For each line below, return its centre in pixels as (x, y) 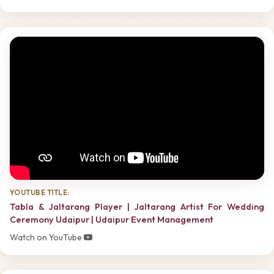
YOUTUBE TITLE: (40, 193)
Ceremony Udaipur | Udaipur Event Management (112, 219)
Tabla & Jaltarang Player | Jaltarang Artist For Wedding (137, 206)
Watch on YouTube (47, 238)
